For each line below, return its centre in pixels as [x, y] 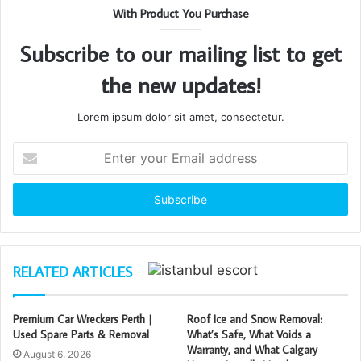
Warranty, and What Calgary [252, 350]
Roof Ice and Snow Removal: [255, 319]
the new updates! [180, 85]
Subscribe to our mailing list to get [180, 54]
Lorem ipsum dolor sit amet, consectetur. [180, 117]
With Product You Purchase [180, 13]
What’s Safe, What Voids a [249, 334]
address [32, 200]
